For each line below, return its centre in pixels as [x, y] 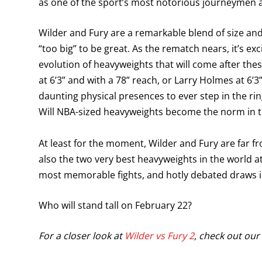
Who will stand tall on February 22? [115, 205]
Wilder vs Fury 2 [159, 236]
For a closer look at [82, 236]
